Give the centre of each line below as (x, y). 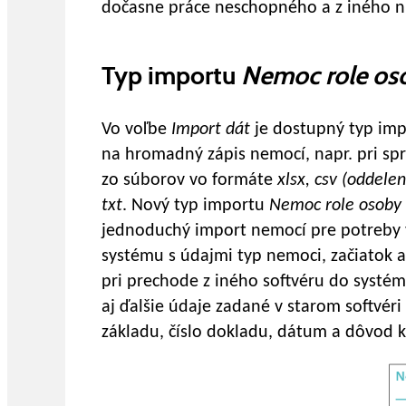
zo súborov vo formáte (189, 180)
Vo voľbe (136, 130)
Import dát (213, 130)
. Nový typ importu (196, 206)
